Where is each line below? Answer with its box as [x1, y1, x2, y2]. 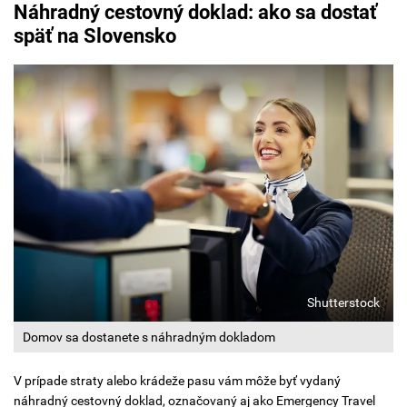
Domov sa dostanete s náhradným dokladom [23, 329, 275, 344]
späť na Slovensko [14, 25, 176, 48]
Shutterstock [307, 294, 380, 310]
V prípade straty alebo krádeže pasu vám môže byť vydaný [14, 372, 341, 388]
